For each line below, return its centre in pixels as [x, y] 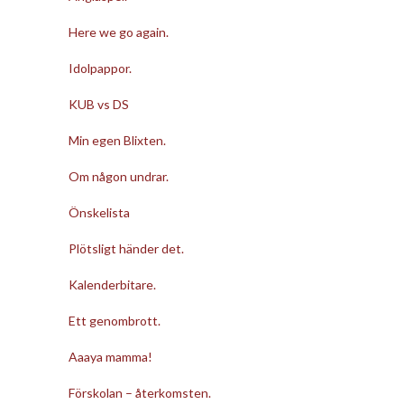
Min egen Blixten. [117, 140]
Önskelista [99, 212]
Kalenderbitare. [112, 284]
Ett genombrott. [114, 320]
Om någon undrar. [118, 176]
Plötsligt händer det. [126, 248]
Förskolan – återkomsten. [139, 392]
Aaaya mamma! [110, 356]
